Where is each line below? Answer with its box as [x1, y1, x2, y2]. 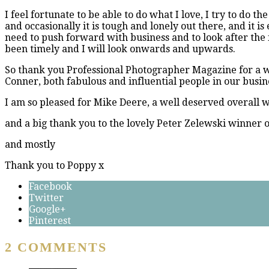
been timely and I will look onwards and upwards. [5, 43, 235, 55]
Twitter [29, 192, 64, 204]
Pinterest [29, 214, 71, 226]
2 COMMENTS [5, 239, 107, 255]
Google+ [29, 203, 66, 215]
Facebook [29, 180, 72, 192]
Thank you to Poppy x [5, 159, 104, 171]
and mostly [5, 138, 55, 150]
